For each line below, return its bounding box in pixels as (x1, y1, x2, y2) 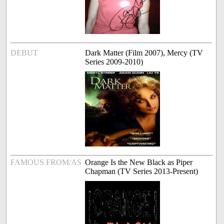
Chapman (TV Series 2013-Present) (85, 167, 198, 176)
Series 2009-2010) (85, 57, 143, 66)
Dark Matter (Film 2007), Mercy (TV (85, 48, 203, 57)
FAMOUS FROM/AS (10, 158, 82, 167)
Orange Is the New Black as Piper (85, 158, 193, 167)
